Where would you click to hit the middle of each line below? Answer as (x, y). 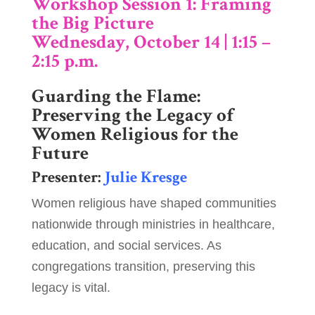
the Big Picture (92, 23)
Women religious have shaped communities (154, 204)
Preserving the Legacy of (132, 115)
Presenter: (68, 178)
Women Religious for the (135, 134)
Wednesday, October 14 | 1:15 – (151, 42)
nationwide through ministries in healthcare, (153, 225)
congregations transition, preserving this (143, 267)
